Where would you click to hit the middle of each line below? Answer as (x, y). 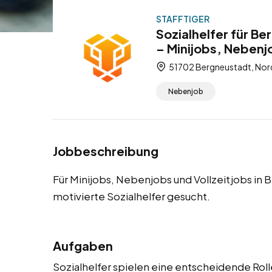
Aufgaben (83, 246)
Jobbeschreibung (106, 151)
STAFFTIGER (183, 19)
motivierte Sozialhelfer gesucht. (131, 196)
